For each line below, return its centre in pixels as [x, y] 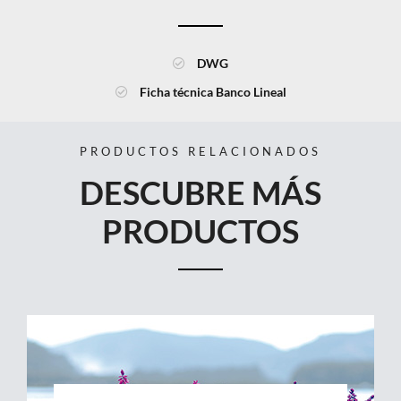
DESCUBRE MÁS [200, 192]
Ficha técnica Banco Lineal [213, 91]
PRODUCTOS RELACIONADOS [200, 151]
